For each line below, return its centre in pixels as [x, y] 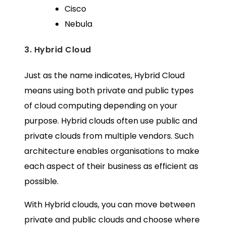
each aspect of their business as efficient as [111, 166]
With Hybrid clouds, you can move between [110, 205]
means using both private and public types [109, 91]
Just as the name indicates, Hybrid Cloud [104, 76]
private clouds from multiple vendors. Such [109, 136]
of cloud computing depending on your [101, 106]
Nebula [78, 24]
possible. [41, 182]
